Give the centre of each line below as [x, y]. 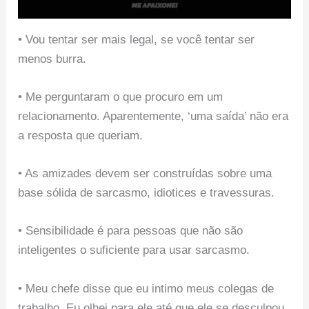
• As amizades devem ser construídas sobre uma [145, 174]
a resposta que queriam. [81, 135]
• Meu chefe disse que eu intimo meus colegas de [146, 288]
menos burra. [52, 59]
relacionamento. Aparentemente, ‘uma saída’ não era [153, 116]
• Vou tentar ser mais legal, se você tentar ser [137, 39]
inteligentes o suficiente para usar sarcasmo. [134, 250]
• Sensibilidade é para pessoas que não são [131, 231]
